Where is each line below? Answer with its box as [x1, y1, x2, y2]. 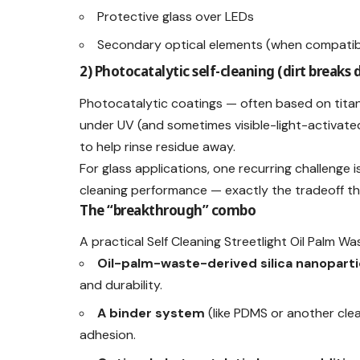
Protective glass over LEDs [97, 8, 255, 26]
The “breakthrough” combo [80, 200, 256, 219]
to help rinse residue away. [80, 137, 236, 155]
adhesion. [80, 325, 137, 343]
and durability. [80, 276, 163, 293]
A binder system [97, 304, 206, 321]
